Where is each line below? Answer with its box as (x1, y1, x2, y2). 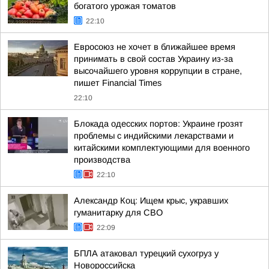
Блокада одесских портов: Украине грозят (74, 119, 243, 128)
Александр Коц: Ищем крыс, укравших (74, 196, 228, 205)
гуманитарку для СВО (74, 208, 163, 217)
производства (74, 155, 130, 165)
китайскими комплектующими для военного (74, 143, 250, 153)
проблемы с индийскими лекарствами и (74, 131, 234, 141)
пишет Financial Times (74, 78, 162, 88)
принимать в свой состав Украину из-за (74, 54, 233, 64)
